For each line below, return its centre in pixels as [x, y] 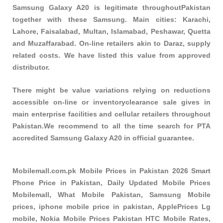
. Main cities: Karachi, [168, 19]
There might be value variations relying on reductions [111, 90]
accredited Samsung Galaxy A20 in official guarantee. [103, 138]
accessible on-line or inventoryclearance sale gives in [111, 102]
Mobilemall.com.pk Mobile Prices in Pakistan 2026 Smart [111, 171]
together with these [53, 19]
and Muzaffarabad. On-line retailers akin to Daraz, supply [111, 43]
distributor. [31, 67]
